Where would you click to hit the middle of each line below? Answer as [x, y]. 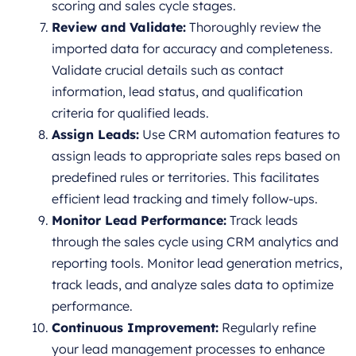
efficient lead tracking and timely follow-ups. [185, 198]
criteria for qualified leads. [130, 112]
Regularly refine [267, 327]
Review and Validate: [119, 27]
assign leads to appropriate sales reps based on [196, 155]
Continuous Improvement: [135, 327]
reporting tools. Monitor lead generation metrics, [197, 263]
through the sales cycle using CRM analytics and [195, 241]
